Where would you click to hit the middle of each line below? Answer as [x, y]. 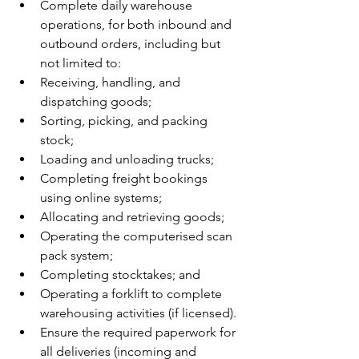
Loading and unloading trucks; [127, 159]
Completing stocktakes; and [120, 274]
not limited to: [81, 63]
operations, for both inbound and [137, 24]
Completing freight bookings [125, 178]
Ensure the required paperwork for [139, 332]
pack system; [77, 255]
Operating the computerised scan [138, 236]
